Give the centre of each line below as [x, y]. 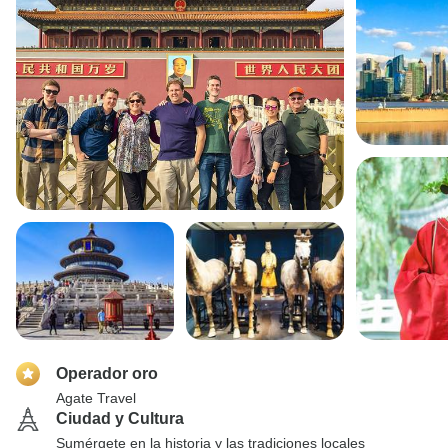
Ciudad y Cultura [120, 418]
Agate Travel [96, 398]
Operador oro [107, 373]
